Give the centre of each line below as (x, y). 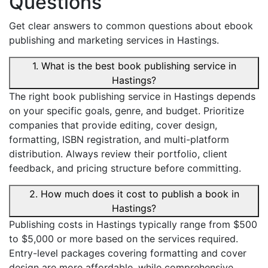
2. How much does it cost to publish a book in (134, 194)
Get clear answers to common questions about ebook (131, 26)
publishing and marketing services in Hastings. (114, 40)
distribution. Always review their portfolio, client (118, 154)
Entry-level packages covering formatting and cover (128, 253)
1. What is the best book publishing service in (134, 66)
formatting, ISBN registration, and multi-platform (119, 140)
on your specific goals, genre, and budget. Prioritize (127, 111)
